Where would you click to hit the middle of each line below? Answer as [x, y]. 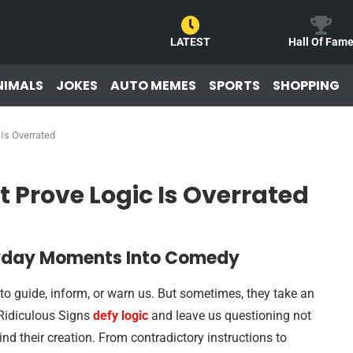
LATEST [190, 42]
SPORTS [234, 85]
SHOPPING [306, 85]
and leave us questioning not [230, 316]
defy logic [121, 316]
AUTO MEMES [153, 85]
